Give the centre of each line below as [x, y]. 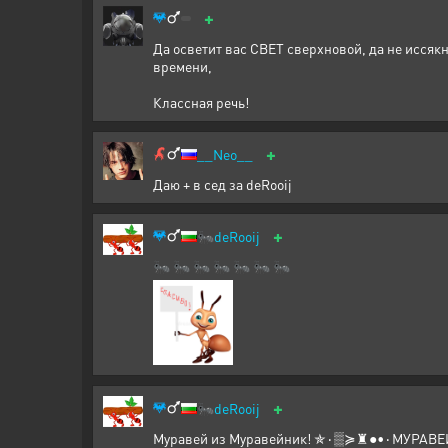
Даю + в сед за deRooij [222, 184]
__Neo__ [225, 154]
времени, [182, 66]
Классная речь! [201, 102]
